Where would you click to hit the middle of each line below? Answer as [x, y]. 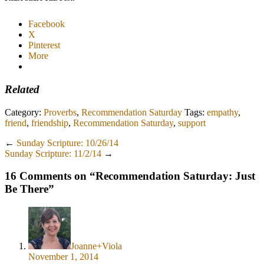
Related [22, 90]
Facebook [47, 24]
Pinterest [44, 45]
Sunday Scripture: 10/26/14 [67, 143]
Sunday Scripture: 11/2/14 [53, 153]
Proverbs [60, 112]
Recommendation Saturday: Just [175, 176]
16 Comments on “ [50, 176]
